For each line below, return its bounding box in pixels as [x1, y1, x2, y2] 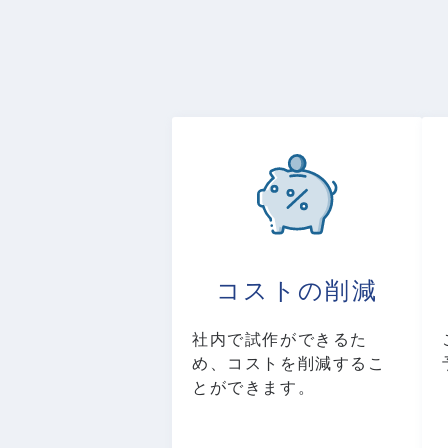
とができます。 [192, 379, 316, 397]
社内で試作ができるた [192, 331, 368, 349]
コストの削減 [215, 278, 379, 305]
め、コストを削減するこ [192, 355, 386, 373]
